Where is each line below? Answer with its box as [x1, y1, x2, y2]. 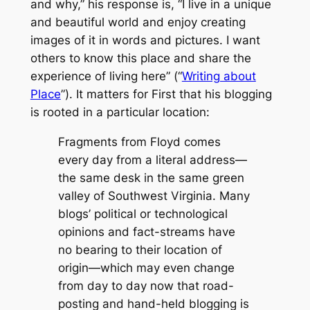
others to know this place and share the [30, 51, 251, 65]
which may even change [100, 260, 235, 275]
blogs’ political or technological [57, 206, 228, 221]
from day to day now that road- [57, 278, 234, 293]
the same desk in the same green [57, 170, 244, 185]
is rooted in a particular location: [30, 104, 210, 119]
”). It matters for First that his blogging [60, 86, 272, 101]
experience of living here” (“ [30, 69, 182, 83]
